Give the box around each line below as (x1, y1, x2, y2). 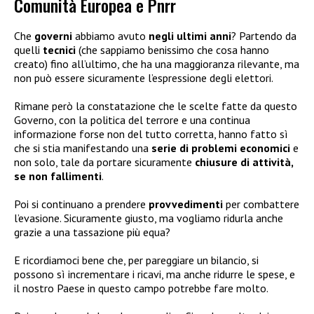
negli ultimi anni (149, 29, 231, 43)
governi (34, 29, 72, 43)
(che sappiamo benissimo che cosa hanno (76, 43, 269, 57)
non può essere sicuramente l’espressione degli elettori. (14, 71, 273, 86)
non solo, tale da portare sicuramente (14, 155, 195, 170)
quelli (14, 43, 43, 57)
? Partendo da (231, 29, 296, 43)
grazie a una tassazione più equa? (14, 225, 170, 240)
